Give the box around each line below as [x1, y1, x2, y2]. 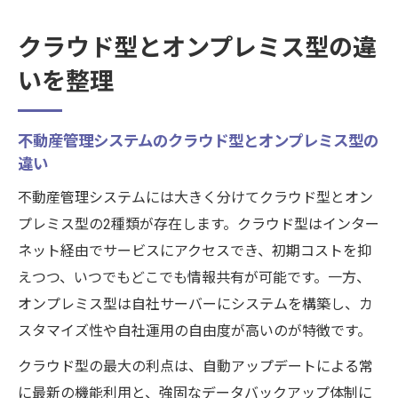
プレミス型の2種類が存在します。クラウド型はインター [18, 216, 379, 233]
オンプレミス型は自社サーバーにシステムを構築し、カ [18, 296, 373, 313]
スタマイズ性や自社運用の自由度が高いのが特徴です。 [18, 322, 371, 339]
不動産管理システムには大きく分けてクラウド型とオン [18, 189, 373, 206]
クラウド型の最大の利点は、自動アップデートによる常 [18, 358, 373, 375]
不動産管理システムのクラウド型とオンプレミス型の [18, 132, 378, 150]
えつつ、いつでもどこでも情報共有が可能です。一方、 [18, 269, 370, 286]
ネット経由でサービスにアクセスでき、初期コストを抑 [18, 243, 371, 259]
